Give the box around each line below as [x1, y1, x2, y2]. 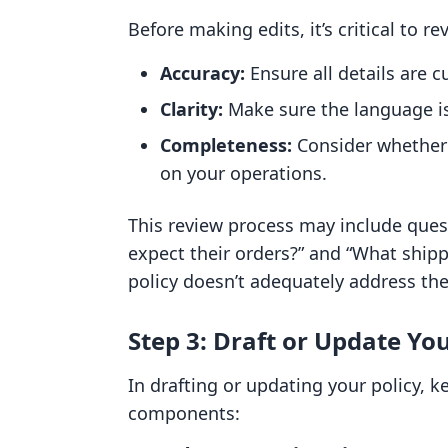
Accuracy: [160, 61, 245, 85]
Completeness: [160, 133, 292, 157]
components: [128, 401, 240, 425]
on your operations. [160, 161, 327, 185]
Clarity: [160, 97, 223, 121]
